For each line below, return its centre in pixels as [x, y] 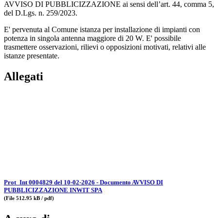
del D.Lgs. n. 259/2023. [41, 13]
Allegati [24, 76]
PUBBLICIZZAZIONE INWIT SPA [53, 190]
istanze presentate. [32, 55]
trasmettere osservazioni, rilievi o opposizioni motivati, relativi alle [105, 47]
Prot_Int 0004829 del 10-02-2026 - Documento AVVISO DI [83, 182]
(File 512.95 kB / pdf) [29, 198]
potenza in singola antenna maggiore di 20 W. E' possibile [92, 38]
